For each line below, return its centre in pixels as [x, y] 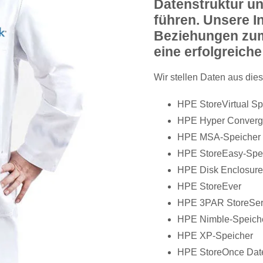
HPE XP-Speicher [215, 236]
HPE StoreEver [209, 186]
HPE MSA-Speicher [219, 137]
